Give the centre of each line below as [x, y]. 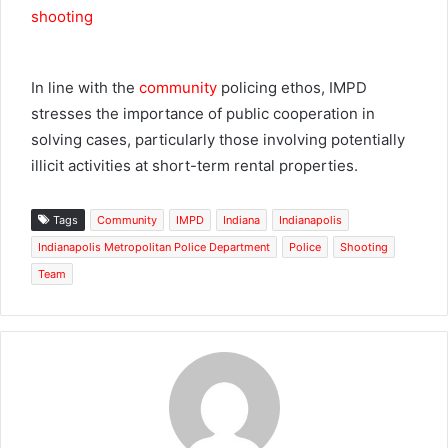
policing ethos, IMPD [292, 87]
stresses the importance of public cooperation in [203, 113]
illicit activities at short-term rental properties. [194, 165]
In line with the [85, 87]
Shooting [364, 246]
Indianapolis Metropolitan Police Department [154, 246]
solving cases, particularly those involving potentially [218, 139]
